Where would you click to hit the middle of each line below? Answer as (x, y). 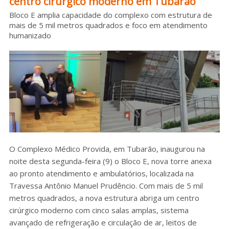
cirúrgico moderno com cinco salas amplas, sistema (99, 210)
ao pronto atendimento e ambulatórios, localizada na (101, 174)
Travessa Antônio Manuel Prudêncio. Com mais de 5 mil (106, 186)
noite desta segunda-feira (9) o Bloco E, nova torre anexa (110, 161)
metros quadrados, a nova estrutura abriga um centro (104, 198)
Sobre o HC (125, 16)
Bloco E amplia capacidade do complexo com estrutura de (110, 15)
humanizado (30, 36)
